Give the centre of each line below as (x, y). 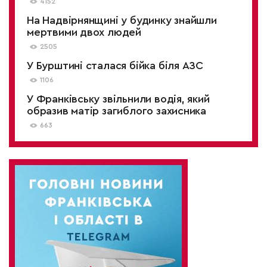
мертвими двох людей (84, 32)
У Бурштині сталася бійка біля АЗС (115, 66)
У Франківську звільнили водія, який (118, 99)
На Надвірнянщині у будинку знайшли (122, 20)
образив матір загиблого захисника (117, 111)
